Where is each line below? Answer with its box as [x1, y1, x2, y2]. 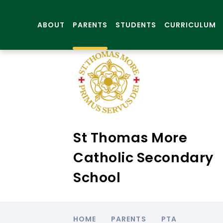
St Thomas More [73, 128, 188, 147]
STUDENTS [115, 19, 157, 30]
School [73, 168, 121, 187]
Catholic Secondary [73, 148, 214, 167]
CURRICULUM [164, 19, 217, 30]
